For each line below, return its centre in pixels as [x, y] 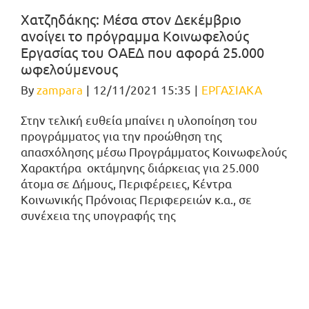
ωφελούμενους [69, 69]
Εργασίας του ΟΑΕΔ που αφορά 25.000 [142, 52]
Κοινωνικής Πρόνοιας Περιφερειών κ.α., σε [136, 199]
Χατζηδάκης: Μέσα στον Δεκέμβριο [131, 19]
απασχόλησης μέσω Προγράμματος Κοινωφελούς [154, 152]
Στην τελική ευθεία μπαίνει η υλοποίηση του [139, 120]
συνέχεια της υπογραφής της [98, 215]
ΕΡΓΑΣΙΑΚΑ [232, 90]
